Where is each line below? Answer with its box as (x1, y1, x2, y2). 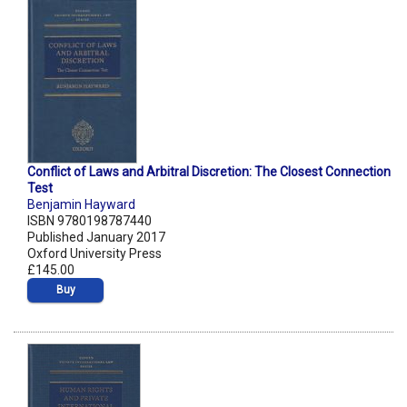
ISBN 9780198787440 (27, 213, 152, 229)
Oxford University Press (27, 246, 162, 262)
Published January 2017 (27, 230, 165, 245)
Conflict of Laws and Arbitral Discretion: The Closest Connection (27, 164, 391, 180)
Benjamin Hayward (27, 197, 135, 213)
